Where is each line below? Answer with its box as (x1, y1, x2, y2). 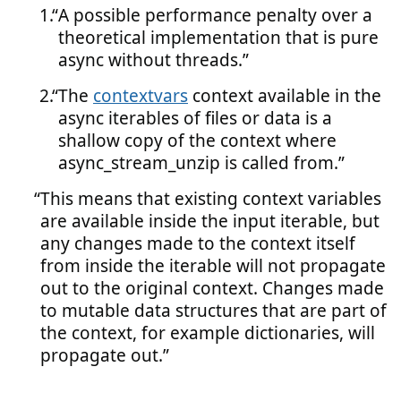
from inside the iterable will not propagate (40, 254, 386, 277)
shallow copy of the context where (58, 129, 337, 152)
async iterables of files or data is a (58, 107, 332, 130)
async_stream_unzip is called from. (58, 151, 338, 175)
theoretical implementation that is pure (58, 26, 379, 49)
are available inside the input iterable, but (40, 209, 380, 233)
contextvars (93, 84, 188, 107)
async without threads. (58, 48, 243, 72)
